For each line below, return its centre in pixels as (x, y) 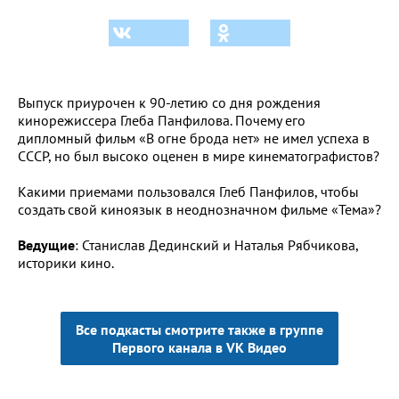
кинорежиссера (69, 120)
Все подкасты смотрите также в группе (199, 329)
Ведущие (46, 244)
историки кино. (66, 262)
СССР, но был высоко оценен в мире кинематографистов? (199, 155)
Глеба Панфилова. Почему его (213, 120)
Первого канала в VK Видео (199, 347)
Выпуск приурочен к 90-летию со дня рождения (169, 102)
